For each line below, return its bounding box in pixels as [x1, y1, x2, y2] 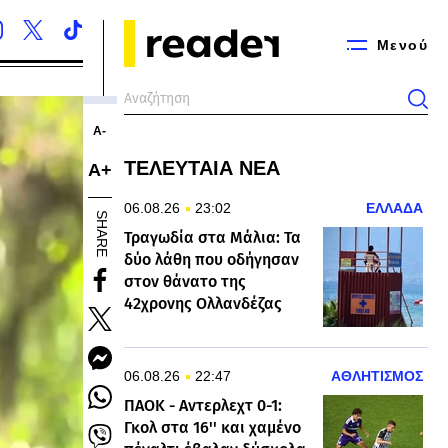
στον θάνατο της [124, 272, 246, 291]
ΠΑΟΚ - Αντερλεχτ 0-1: [124, 396, 282, 415]
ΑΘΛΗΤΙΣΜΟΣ [331, 368, 423, 384]
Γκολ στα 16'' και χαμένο [124, 418, 301, 437]
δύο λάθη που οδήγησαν [124, 250, 299, 269]
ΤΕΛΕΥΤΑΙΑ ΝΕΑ [124, 157, 280, 179]
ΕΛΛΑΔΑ [366, 200, 423, 216]
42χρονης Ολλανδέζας [124, 294, 282, 313]
